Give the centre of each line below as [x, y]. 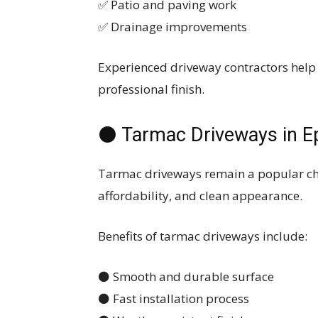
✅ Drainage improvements [172, 27]
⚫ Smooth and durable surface [186, 276]
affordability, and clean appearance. [200, 196]
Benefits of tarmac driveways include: [203, 236]
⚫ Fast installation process [174, 298]
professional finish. [151, 89]
